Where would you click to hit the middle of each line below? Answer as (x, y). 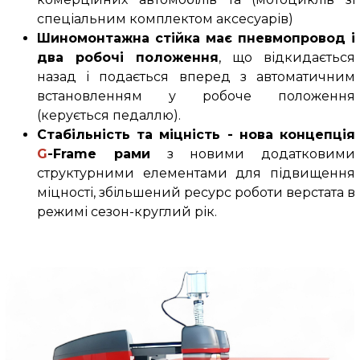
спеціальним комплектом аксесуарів (162, 19)
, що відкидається (287, 58)
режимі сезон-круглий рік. (127, 212)
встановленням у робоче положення (196, 96)
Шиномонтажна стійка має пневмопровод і (196, 39)
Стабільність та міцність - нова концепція (196, 135)
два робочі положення (127, 58)
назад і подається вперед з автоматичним (196, 77)
